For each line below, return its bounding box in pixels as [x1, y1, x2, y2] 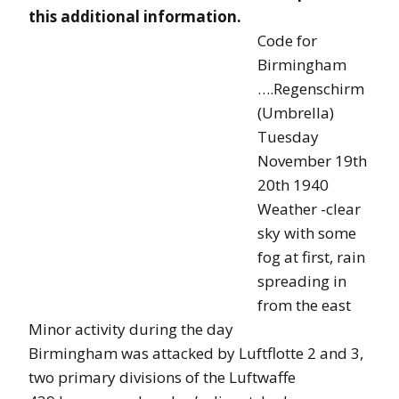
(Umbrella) [257, 102, 334, 123]
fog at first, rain [257, 246, 365, 267]
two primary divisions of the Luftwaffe [28, 366, 296, 387]
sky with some [257, 222, 356, 243]
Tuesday [257, 126, 319, 147]
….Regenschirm [257, 77, 364, 99]
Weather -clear [257, 198, 361, 219]
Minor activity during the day [28, 318, 233, 339]
